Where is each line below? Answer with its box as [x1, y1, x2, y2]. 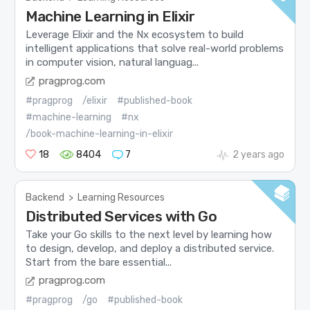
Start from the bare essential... [26, 255, 172, 268]
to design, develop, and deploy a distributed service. [26, 241, 275, 255]
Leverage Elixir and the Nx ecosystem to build [26, 28, 244, 41]
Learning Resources [77, 191, 165, 203]
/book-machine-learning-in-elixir [26, 127, 174, 140]
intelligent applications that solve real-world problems [26, 42, 284, 55]
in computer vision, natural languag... [26, 56, 199, 69]
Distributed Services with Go [26, 207, 217, 225]
